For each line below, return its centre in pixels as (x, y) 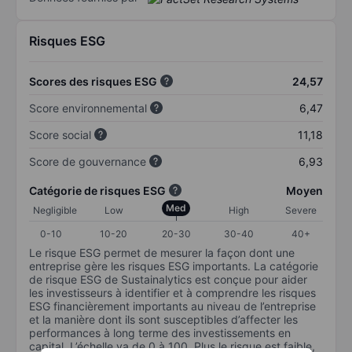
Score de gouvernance (88, 161)
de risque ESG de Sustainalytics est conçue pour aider (168, 279)
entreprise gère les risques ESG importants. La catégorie (174, 266)
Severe (301, 210)
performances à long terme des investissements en (160, 332)
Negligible (55, 210)
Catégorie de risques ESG (97, 190)
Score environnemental (88, 108)
